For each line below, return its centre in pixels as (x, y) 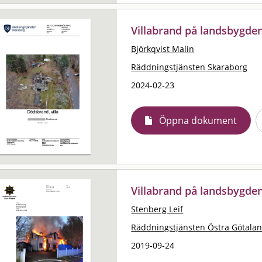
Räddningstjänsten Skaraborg (189, 67)
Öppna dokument (198, 120)
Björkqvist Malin (163, 49)
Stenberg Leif (157, 209)
